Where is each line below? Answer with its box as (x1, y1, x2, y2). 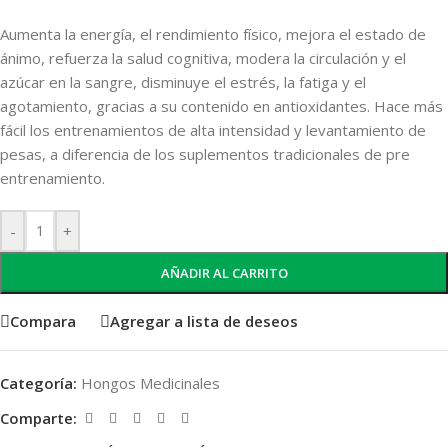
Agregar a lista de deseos (110, 311, 298, 332)
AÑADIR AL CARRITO (160, 263, 288, 282)
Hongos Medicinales (81, 372, 220, 393)
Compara (10, 311, 76, 332)
